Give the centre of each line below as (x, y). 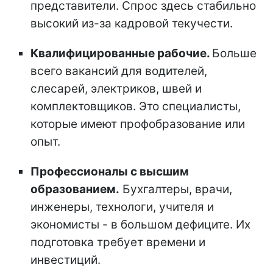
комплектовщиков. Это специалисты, (136, 106)
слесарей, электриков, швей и (116, 88)
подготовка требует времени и (118, 242)
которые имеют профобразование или (138, 124)
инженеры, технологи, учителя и (122, 207)
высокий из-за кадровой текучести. (132, 23)
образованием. (75, 189)
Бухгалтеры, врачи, (176, 189)
